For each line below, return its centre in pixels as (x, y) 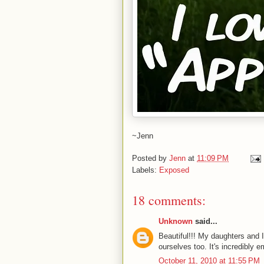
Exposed (174, 170)
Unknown (176, 222)
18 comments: (169, 200)
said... (205, 222)
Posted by (151, 159)
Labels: (146, 170)
